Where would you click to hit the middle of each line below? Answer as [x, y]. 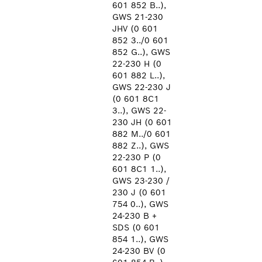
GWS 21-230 [138, 17]
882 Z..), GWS [141, 146]
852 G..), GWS [141, 52]
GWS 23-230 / [141, 181]
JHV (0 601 [135, 29]
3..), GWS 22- [139, 111]
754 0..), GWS [140, 204]
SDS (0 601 [136, 227]
